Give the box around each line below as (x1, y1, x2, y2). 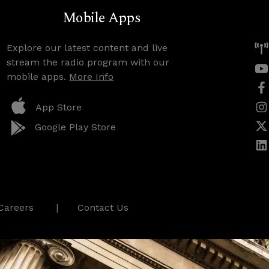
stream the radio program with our (7, 56, 170, 68)
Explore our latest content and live (7, 42, 168, 53)
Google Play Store (34, 121, 116, 133)
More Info (69, 71, 114, 82)
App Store (35, 101, 82, 113)
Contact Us (77, 202, 128, 213)
